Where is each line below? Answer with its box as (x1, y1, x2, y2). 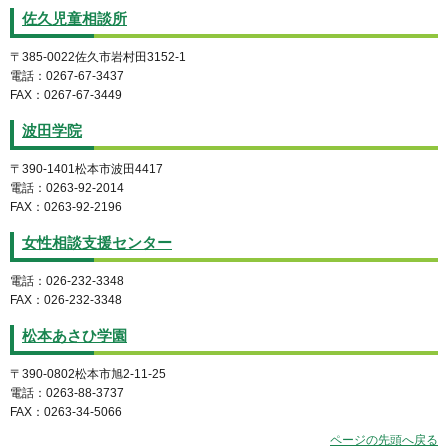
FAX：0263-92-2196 (10, 200, 122, 215)
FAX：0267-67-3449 (10, 88, 122, 103)
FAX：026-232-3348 (10, 292, 122, 307)
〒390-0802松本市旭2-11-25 (10, 366, 166, 381)
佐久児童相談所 (22, 11, 127, 28)
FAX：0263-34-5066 (10, 404, 122, 419)
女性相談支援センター (22, 234, 172, 251)
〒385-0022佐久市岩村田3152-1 (10, 50, 186, 65)
